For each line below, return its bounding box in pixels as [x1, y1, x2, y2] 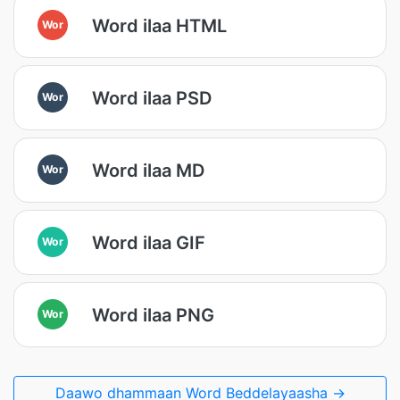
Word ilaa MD [92, 159, 204, 181]
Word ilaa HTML [92, 14, 227, 37]
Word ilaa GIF [92, 231, 205, 254]
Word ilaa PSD [92, 87, 212, 109]
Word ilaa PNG [92, 304, 214, 326]
